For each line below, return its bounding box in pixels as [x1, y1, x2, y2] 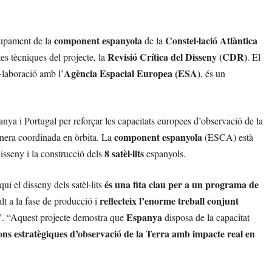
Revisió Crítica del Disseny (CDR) [107, 49, 247, 64]
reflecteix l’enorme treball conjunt [100, 193, 239, 208]
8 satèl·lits [104, 146, 144, 160]
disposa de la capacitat [162, 210, 250, 223]
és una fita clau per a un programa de [104, 177, 259, 191]
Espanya [126, 209, 162, 224]
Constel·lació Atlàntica [165, 33, 257, 47]
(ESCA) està [202, 130, 253, 143]
